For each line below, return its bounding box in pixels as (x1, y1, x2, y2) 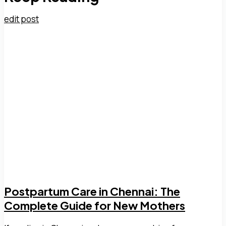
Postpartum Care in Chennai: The (4, 184, 180, 199)
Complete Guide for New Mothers (4, 198, 185, 213)
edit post (4, 13, 39, 25)
